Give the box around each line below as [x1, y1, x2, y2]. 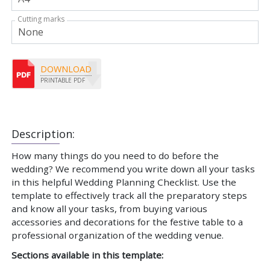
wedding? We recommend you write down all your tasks [11, 162, 255, 175]
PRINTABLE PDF [40, 75, 85, 84]
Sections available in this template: [11, 248, 163, 261]
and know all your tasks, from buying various [11, 202, 207, 215]
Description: [11, 126, 75, 141]
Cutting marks [17, 13, 64, 24]
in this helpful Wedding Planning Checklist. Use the [11, 175, 236, 188]
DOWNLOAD [40, 63, 92, 75]
